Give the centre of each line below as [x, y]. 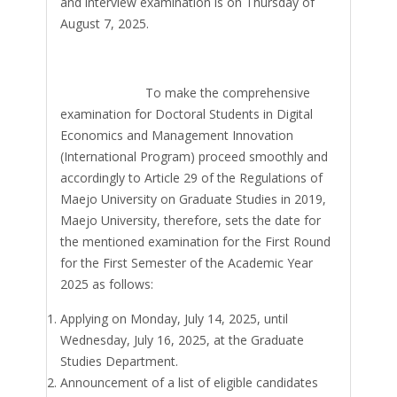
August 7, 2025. [105, 23]
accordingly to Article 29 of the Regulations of [192, 178]
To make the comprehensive [186, 93]
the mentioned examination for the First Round [196, 241]
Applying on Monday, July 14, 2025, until [175, 319]
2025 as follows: [107, 284]
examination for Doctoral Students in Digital [187, 114]
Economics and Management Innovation [177, 135]
